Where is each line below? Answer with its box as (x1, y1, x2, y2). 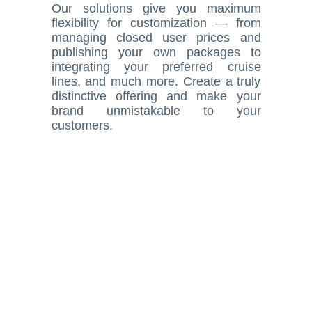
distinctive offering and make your (51, 89, 261, 103)
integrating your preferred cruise (51, 60, 261, 74)
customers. (51, 118, 113, 132)
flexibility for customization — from (51, 16, 261, 30)
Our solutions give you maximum (51, 1, 261, 15)
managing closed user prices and (51, 31, 261, 45)
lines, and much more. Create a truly (51, 75, 261, 88)
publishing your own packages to (51, 45, 261, 59)
